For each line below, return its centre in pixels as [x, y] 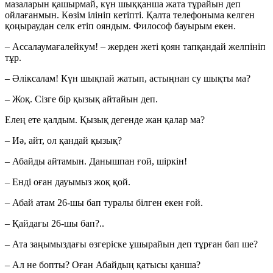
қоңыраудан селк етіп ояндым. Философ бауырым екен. [120, 26]
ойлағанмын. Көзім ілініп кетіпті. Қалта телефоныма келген [130, 15]
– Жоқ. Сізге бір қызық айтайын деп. [81, 99]
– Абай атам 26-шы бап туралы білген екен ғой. [104, 203]
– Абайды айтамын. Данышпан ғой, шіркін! [96, 161]
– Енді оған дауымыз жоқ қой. [68, 182]
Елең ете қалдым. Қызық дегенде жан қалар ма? [105, 120]
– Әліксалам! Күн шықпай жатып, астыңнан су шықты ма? [128, 79]
